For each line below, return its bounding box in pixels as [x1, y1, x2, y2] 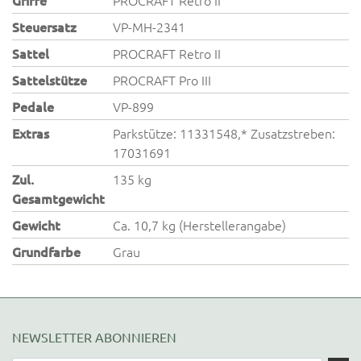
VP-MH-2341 [113, 18, 186, 35]
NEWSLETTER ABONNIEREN [12, 329, 176, 345]
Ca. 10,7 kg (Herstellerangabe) [113, 216, 287, 234]
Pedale [12, 98, 54, 115]
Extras [12, 124, 49, 142]
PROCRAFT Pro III [113, 71, 212, 89]
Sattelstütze [12, 71, 87, 89]
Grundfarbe [12, 243, 81, 260]
